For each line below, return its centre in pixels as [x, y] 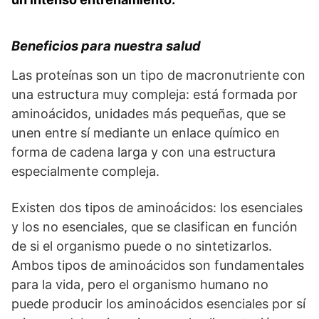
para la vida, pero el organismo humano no [140, 285]
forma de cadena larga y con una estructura [143, 152]
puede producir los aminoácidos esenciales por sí [158, 304]
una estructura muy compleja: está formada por [155, 95]
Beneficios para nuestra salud [106, 46]
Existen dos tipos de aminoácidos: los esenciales [157, 208]
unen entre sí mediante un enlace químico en [146, 133]
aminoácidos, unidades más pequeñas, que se [148, 114]
